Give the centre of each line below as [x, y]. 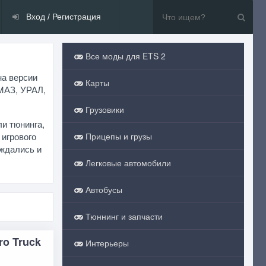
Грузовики [103, 109]
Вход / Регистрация [62, 17]
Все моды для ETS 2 [124, 56]
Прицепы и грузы [117, 136]
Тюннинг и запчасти [123, 216]
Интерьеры [106, 243]
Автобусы [102, 189]
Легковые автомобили [127, 163]
